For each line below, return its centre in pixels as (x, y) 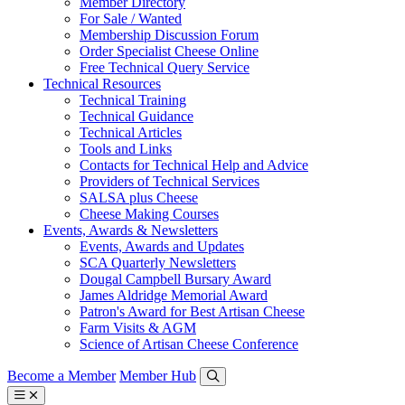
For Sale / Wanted (131, 19)
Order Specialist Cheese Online (169, 51)
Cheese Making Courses (149, 214)
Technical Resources (102, 84)
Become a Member (61, 376)
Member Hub (158, 376)
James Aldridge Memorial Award (174, 295)
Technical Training (133, 100)
